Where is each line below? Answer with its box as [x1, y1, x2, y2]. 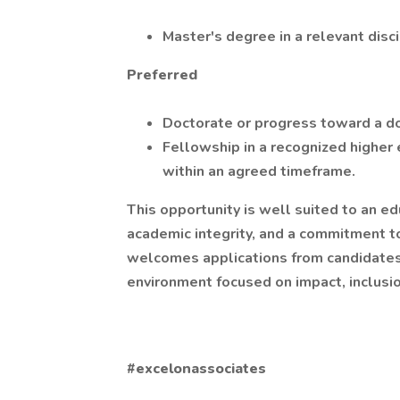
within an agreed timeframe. [162, 162, 355, 181]
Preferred [127, 65, 197, 85]
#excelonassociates [127, 359, 266, 379]
